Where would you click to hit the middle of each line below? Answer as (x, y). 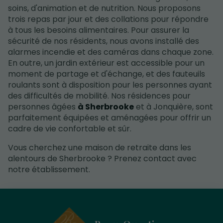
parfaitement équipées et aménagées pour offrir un (110, 118)
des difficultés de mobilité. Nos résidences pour (99, 96)
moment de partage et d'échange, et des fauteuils (107, 74)
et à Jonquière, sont (173, 107)
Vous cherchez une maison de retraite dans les (100, 148)
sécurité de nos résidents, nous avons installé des (104, 41)
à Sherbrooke (106, 107)
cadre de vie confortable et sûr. (70, 129)
